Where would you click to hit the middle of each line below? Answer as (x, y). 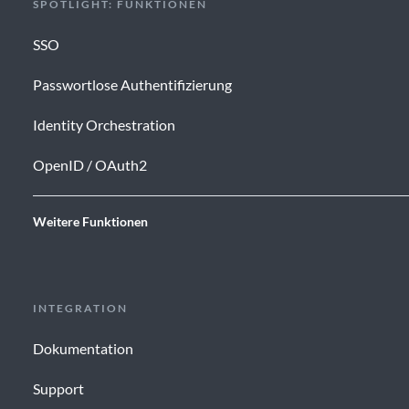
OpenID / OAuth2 (89, 165)
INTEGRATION (80, 309)
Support (58, 389)
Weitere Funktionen (90, 222)
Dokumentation (83, 349)
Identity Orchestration (104, 125)
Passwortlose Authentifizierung (132, 85)
